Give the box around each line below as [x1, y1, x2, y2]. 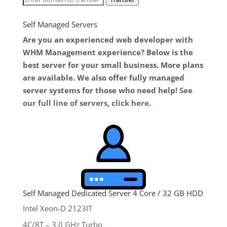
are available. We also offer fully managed [22, 72, 184, 83]
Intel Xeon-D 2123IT [22, 203, 92, 213]
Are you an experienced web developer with [22, 34, 193, 45]
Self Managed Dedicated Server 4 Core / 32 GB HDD [22, 187, 203, 198]
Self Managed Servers [22, 19, 97, 29]
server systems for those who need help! [22, 85, 179, 95]
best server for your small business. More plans [22, 59, 203, 70]
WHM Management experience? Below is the [22, 47, 193, 57]
